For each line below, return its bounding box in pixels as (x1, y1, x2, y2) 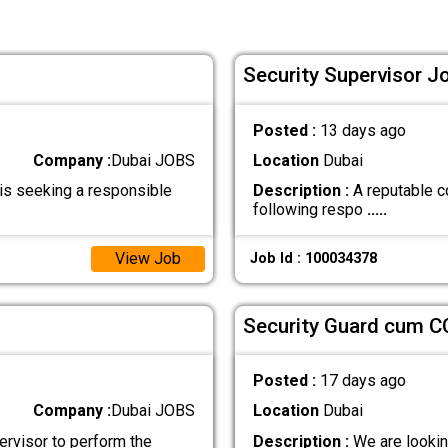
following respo (252, 200, 367, 220)
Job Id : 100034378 (249, 250, 377, 268)
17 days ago (319, 371, 406, 391)
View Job (114, 249, 181, 269)
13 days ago (319, 120, 406, 140)
